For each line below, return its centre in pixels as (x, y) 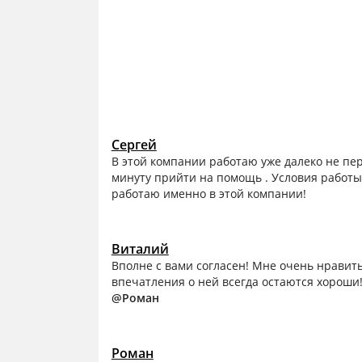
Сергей (134, 145)
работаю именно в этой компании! (208, 194)
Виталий (140, 249)
